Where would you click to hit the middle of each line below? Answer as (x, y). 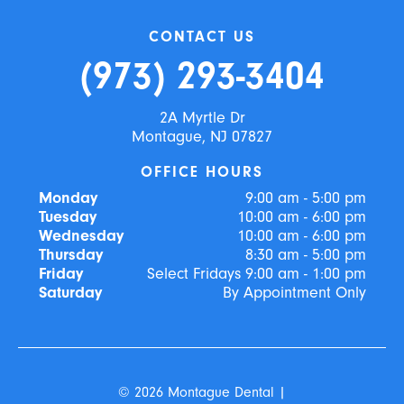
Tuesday (67, 217)
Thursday (70, 255)
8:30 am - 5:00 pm (305, 255)
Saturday (70, 293)
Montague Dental (221, 393)
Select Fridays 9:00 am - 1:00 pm (256, 274)
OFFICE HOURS (202, 172)
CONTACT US (202, 37)
